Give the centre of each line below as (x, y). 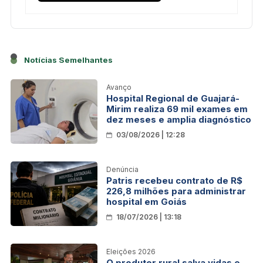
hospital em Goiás (146, 201)
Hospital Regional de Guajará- (173, 98)
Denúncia (122, 169)
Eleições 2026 (131, 251)
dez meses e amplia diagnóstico (179, 119)
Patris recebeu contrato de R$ (174, 180)
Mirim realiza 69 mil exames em (177, 109)
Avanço (119, 87)
